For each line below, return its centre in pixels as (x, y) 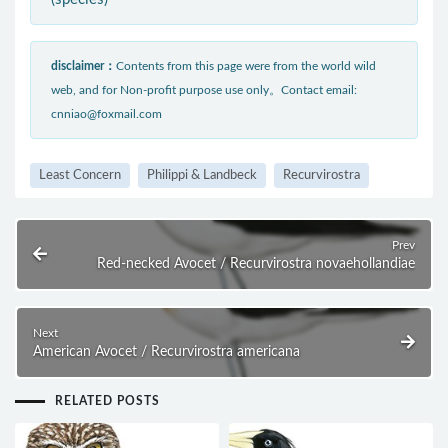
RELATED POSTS (107, 401)
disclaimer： (83, 66)
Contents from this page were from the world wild (246, 66)
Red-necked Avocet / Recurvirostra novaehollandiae (256, 264)
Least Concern (80, 176)
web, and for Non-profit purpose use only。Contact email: (204, 90)
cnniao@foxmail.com (106, 114)
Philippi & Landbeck (202, 176)
